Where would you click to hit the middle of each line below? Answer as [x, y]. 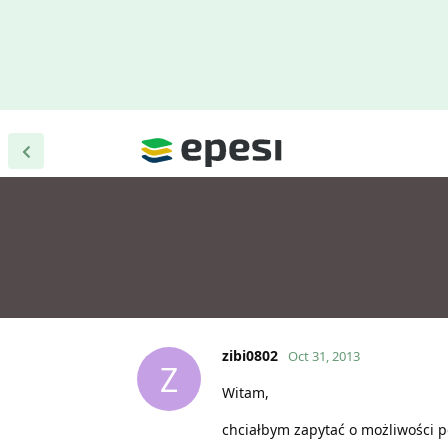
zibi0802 [250, 356]
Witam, [245, 393]
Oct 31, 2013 [324, 356]
